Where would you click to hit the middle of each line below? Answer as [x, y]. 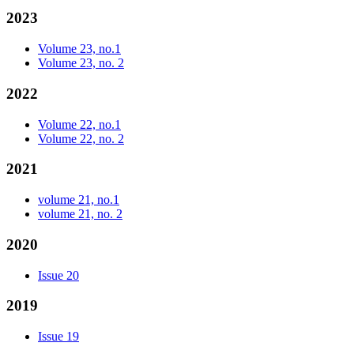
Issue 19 [58, 336]
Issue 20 [58, 275]
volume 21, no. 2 [80, 214]
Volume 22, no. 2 [81, 138]
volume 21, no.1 [79, 200]
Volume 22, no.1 [79, 124]
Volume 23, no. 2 [81, 63]
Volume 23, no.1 [79, 49]
